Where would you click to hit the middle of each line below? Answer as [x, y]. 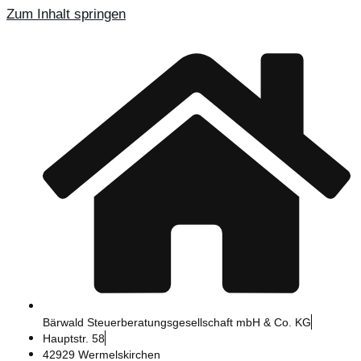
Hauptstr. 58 [74, 338]
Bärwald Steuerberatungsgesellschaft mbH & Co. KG [177, 322]
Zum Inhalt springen [66, 14]
